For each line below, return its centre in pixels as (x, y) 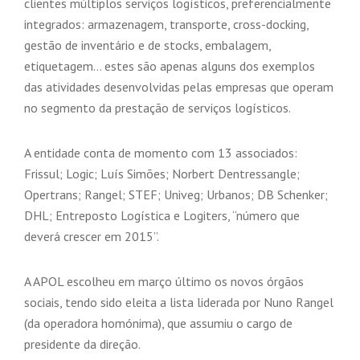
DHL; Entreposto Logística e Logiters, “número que (162, 215)
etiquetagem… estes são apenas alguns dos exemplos (170, 66)
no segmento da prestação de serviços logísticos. (157, 108)
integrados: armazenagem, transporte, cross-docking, (166, 24)
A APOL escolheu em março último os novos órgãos (164, 281)
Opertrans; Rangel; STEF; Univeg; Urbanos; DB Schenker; (176, 194)
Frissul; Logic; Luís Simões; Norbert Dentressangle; (162, 174)
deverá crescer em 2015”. (92, 236)
